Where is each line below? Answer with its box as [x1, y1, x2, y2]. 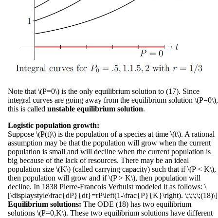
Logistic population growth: [8, 121, 99, 129]
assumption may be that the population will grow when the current [8, 138, 211, 147]
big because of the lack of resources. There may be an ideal [8, 156, 189, 164]
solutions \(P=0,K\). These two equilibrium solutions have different [8, 208, 213, 217]
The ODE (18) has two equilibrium [81, 200, 191, 208]
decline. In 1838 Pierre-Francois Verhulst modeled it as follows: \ [8, 182, 206, 191]
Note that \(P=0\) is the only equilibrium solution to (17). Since [8, 87, 200, 95]
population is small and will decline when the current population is [8, 147, 211, 156]
